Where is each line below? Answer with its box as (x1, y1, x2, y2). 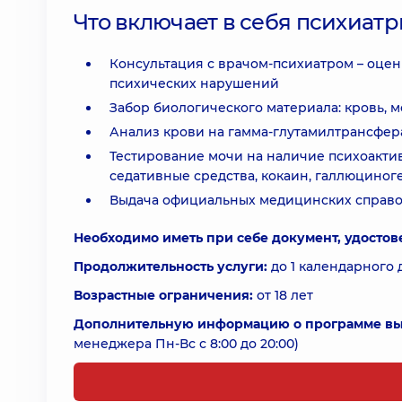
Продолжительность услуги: (74, 258, 267, 275)
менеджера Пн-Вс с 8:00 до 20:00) (74, 336, 299, 352)
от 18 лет (257, 287, 313, 303)
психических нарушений (109, 75, 279, 92)
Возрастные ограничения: (74, 287, 257, 303)
